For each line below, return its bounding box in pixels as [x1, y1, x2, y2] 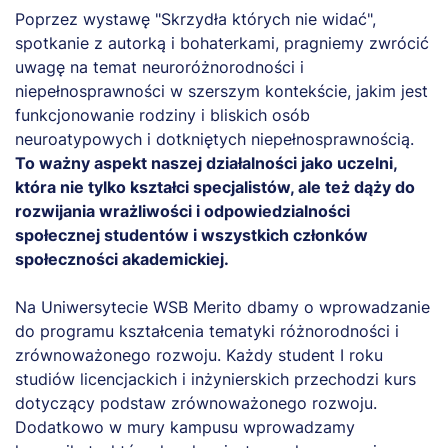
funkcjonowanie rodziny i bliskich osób [15, 104, 310, 125]
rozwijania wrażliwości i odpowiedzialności [15, 200, 350, 221]
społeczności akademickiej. [15, 248, 229, 269]
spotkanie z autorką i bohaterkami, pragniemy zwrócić [15, 32, 429, 53]
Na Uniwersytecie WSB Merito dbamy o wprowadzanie [15, 296, 430, 317]
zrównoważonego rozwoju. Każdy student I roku [15, 344, 383, 365]
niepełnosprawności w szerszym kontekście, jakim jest [15, 80, 428, 101]
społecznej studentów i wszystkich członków [15, 224, 368, 245]
